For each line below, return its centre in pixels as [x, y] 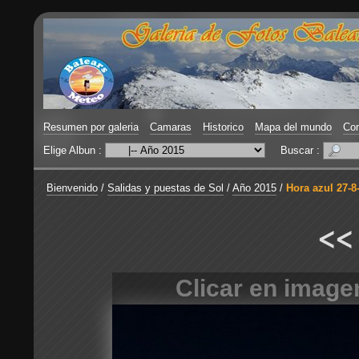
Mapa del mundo [293, 127]
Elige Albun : [74, 150]
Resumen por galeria [91, 127]
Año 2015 [254, 188]
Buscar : [302, 150]
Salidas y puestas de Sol [165, 188]
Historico [223, 127]
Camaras [171, 127]
